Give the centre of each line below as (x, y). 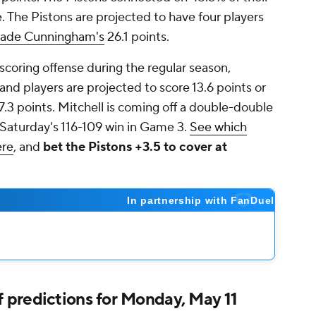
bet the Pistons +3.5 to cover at (135, 147)
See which (218, 128)
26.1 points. (137, 37)
